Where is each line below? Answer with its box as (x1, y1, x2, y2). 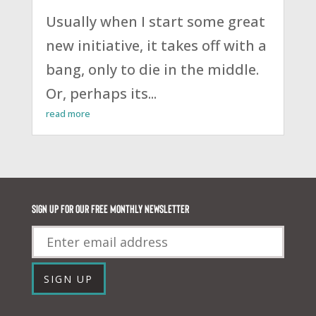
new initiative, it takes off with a (45, 35, 267, 55)
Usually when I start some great (45, 11, 265, 31)
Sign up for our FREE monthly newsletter (31, 201, 189, 215)
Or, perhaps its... (45, 83, 157, 103)
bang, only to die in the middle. (45, 59, 259, 79)
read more (45, 107, 90, 120)
